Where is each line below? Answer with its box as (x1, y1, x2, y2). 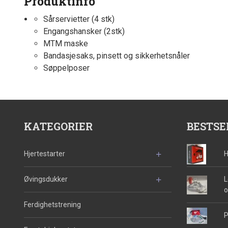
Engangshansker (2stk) (43, 26, 125, 37)
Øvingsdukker (24, 175, 68, 184)
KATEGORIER (24, 120, 93, 133)
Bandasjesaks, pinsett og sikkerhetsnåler (43, 51, 190, 61)
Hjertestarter (24, 150, 65, 158)
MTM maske (43, 39, 88, 49)
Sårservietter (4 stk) (43, 14, 115, 24)
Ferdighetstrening (24, 201, 81, 209)
